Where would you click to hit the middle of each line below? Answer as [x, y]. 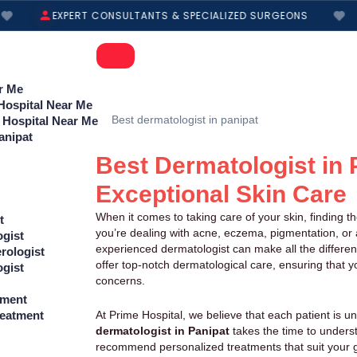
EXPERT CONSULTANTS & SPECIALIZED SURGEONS [169, 15]
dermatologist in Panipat [163, 330]
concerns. [120, 281]
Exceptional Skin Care [221, 194]
